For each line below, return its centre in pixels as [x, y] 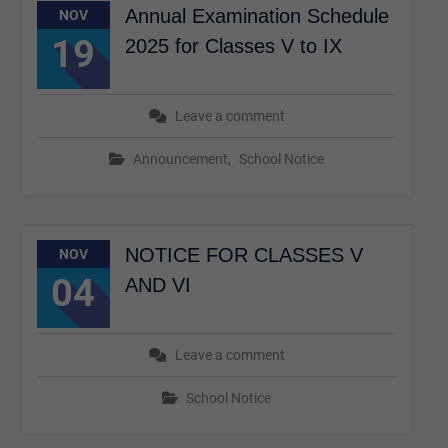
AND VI [157, 285]
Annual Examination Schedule [256, 16]
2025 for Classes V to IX [233, 46]
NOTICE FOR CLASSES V [243, 255]
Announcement [180, 159]
